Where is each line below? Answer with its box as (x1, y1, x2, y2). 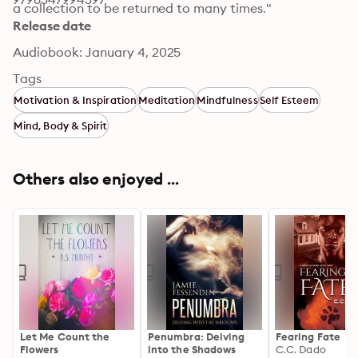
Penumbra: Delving (148, 330, 245, 343)
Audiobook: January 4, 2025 (13, 44, 181, 60)
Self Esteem (259, 93, 320, 106)
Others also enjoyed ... (13, 169, 179, 189)
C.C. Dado (276, 343, 326, 356)
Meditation (137, 93, 195, 106)
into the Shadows (148, 343, 237, 356)
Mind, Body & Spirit (14, 119, 108, 132)
